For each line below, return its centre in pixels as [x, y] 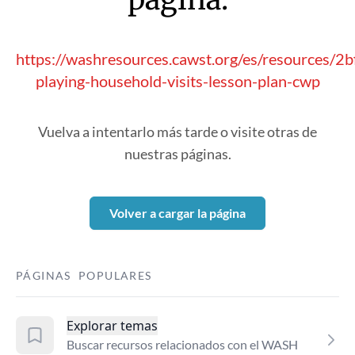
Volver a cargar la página [177, 213]
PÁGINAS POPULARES [84, 275]
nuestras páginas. [177, 154]
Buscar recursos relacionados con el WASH [182, 344]
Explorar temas [112, 326]
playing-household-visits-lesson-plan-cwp [177, 81]
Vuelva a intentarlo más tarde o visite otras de [177, 132]
